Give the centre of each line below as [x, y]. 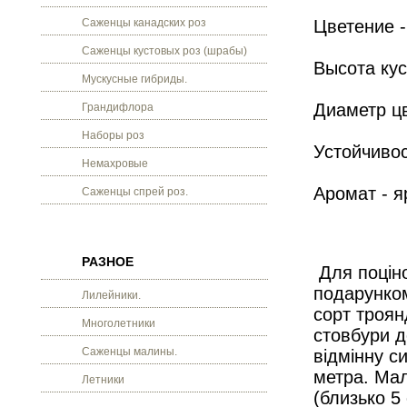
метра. [344, 377]
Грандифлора [118, 107]
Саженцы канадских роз [144, 23]
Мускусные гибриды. [134, 79]
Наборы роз [113, 135]
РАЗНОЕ [108, 262]
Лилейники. [111, 295]
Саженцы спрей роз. [135, 192]
